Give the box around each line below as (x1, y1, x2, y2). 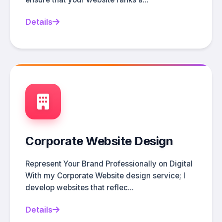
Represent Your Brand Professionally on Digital (25, 159, 193, 168)
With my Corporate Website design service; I (25, 170, 185, 180)
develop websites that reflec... (25, 182, 134, 192)
